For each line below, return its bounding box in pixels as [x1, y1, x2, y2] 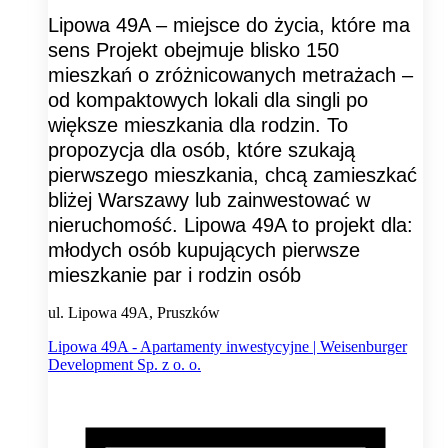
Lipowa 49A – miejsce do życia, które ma [48, 14, 410, 37]
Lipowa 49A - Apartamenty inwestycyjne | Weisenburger [48, 338, 407, 356]
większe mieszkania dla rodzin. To [48, 114, 348, 137]
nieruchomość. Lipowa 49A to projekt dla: [48, 214, 413, 237]
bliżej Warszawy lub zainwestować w [48, 189, 370, 212]
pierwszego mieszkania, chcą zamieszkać [48, 164, 417, 187]
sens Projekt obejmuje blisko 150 [48, 39, 339, 62]
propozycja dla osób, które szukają [48, 139, 355, 162]
